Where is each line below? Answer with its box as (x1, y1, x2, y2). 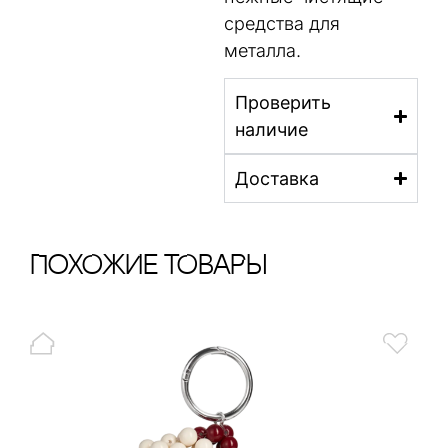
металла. (224, 39, 301, 61)
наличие (235, 119, 308, 141)
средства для (224, 12, 340, 34)
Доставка (235, 168, 319, 190)
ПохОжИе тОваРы (30, 253, 268, 282)
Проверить (235, 92, 331, 114)
